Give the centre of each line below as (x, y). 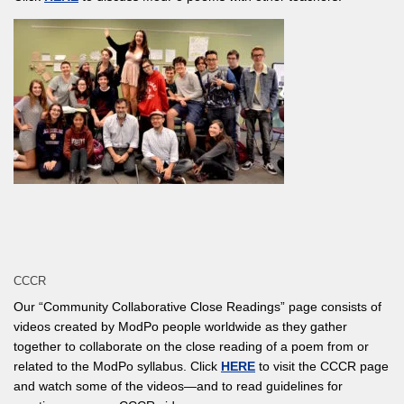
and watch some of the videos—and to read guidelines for (178, 386)
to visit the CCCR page (322, 366)
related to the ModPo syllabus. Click (117, 366)
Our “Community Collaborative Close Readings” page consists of (197, 306)
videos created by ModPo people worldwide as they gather (180, 326)
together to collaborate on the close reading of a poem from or (191, 346)
